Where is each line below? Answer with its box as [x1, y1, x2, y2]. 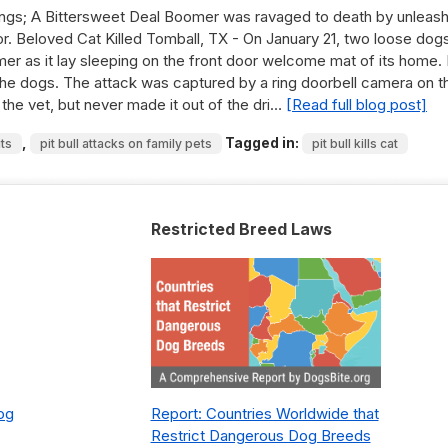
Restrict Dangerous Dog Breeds [150, 426, 371, 445]
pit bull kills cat [312, 136, 398, 151]
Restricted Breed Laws [150, 220, 332, 239]
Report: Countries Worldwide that [150, 404, 379, 423]
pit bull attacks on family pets [40, 136, 212, 151]
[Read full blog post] [286, 95, 427, 114]
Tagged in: [225, 135, 299, 151]
